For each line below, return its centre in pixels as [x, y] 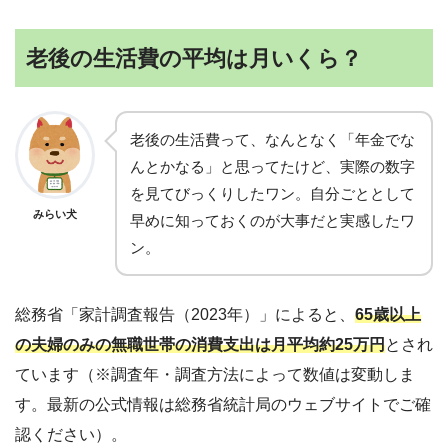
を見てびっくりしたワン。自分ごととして [272, 193]
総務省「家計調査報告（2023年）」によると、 [185, 314]
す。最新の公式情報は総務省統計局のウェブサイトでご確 [223, 404]
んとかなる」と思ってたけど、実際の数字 [272, 166]
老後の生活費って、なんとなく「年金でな [272, 139]
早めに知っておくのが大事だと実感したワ [272, 220]
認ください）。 [71, 434]
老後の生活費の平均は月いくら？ [194, 58]
